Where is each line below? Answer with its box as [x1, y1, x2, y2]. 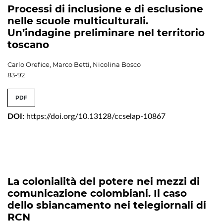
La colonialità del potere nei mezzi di [7, 175, 200, 188]
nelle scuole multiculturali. [7, 15, 148, 27]
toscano [7, 39, 49, 51]
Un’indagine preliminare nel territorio [7, 27, 205, 39]
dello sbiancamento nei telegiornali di [7, 199, 206, 212]
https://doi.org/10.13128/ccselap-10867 [26, 112, 166, 121]
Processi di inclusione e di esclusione [7, 3, 203, 15]
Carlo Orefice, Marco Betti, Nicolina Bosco [7, 60, 141, 69]
